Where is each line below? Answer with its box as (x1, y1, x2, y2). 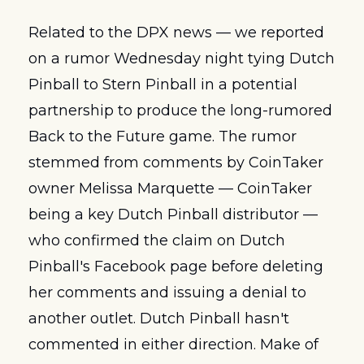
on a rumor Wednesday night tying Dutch (28, 50, 335, 68)
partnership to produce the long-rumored (28, 102, 332, 120)
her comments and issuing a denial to (28, 284, 306, 302)
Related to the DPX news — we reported (28, 24, 324, 42)
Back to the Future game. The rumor (28, 128, 297, 146)
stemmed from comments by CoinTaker (28, 154, 323, 172)
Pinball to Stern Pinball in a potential (28, 76, 297, 94)
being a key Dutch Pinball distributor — (28, 206, 318, 224)
